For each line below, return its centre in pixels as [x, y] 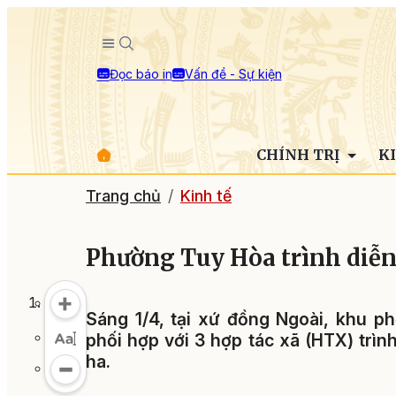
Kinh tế [206, 196]
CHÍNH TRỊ [299, 155]
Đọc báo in [141, 73]
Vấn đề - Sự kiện [233, 73]
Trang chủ [123, 196]
